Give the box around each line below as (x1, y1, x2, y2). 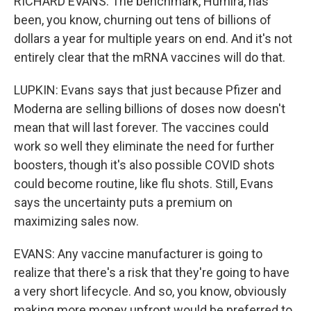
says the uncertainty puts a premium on (14, 194, 233, 210)
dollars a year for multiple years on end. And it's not (14, 31, 292, 46)
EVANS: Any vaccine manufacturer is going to (14, 246, 262, 261)
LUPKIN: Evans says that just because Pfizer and (14, 82, 281, 97)
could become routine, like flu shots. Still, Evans (14, 176, 274, 191)
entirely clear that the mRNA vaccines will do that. (14, 49, 285, 65)
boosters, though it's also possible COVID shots (14, 157, 275, 172)
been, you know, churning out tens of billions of (14, 12, 271, 27)
